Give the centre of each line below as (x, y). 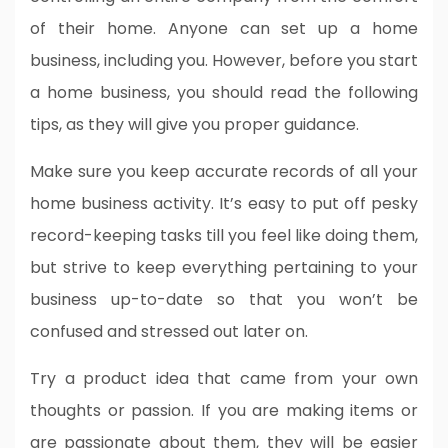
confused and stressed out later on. (169, 331)
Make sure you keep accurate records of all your (224, 171)
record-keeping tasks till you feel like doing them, (224, 235)
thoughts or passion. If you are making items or (224, 410)
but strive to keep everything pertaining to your (224, 267)
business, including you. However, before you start (224, 60)
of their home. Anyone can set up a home (224, 28)
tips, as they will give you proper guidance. (194, 124)
